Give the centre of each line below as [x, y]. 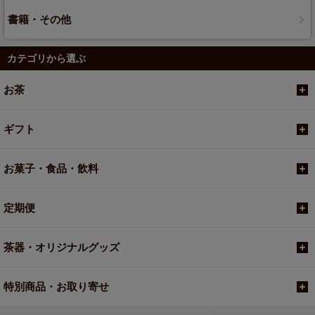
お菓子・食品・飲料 [51, 169]
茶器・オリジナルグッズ [62, 247]
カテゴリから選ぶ [46, 59]
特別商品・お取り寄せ [56, 287]
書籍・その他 [39, 20]
